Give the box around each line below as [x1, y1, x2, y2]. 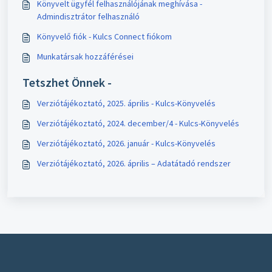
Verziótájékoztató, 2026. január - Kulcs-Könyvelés [37, 138, 216, 149]
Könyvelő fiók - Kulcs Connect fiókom [37, 31, 172, 42]
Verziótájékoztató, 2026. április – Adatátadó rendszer [37, 158, 231, 169]
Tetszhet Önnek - [22, 75, 112, 90]
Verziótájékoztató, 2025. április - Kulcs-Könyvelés [37, 98, 216, 109]
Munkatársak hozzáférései [37, 51, 134, 63]
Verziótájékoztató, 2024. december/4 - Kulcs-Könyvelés [37, 118, 239, 129]
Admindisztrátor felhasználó [37, 11, 140, 22]
